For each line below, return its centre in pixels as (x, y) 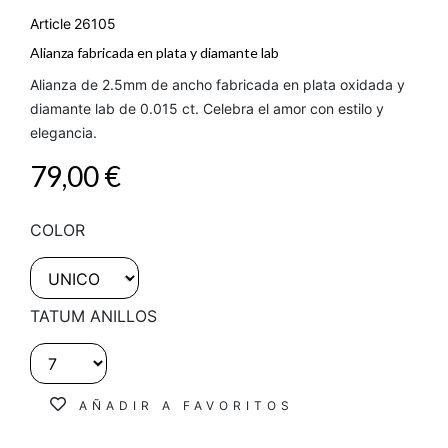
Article (50, 24)
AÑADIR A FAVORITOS (186, 406)
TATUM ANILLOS (93, 315)
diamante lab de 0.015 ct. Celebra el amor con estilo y (207, 109)
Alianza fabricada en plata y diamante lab (154, 53)
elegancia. (63, 133)
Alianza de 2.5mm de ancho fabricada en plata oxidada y (217, 85)
